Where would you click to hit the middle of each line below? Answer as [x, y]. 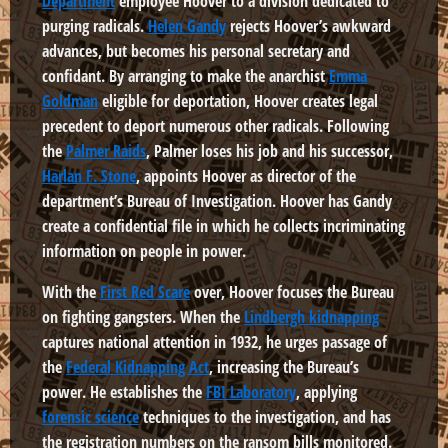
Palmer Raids [106, 151]
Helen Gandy [187, 26]
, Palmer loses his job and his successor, [269, 151]
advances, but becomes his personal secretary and [196, 51]
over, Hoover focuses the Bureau [292, 292]
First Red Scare [145, 292]
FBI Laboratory [251, 392]
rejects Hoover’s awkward [308, 26]
